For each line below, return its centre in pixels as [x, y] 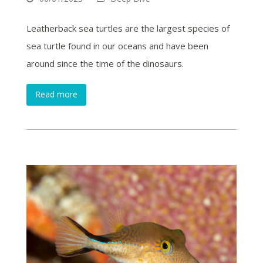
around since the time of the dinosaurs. [105, 63]
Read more [56, 95]
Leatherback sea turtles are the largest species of [128, 28]
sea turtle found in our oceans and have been [117, 45]
